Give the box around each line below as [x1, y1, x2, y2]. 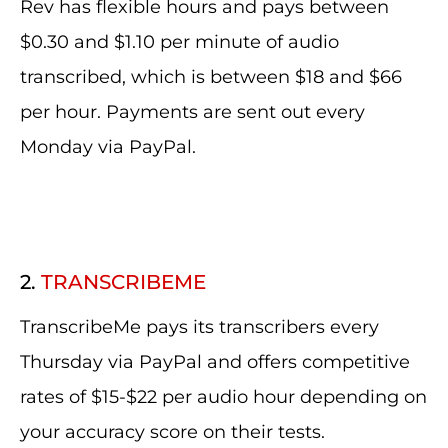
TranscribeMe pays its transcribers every [20, 316, 379, 338]
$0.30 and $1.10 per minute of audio [20, 31, 339, 53]
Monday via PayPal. [20, 136, 196, 158]
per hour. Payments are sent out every [20, 101, 365, 123]
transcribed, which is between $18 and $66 [20, 66, 402, 88]
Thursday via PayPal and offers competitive [20, 351, 410, 373]
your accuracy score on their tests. [20, 421, 325, 443]
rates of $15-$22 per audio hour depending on [20, 386, 427, 408]
